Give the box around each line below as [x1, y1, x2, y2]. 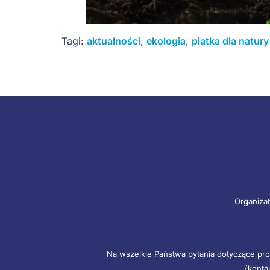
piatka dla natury [192, 34, 269, 47]
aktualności [87, 34, 140, 47]
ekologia [146, 34, 186, 47]
